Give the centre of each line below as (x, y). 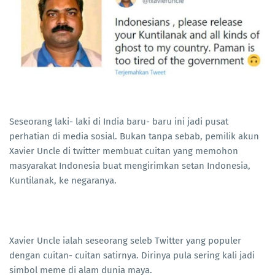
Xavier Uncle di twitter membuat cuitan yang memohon (124, 151)
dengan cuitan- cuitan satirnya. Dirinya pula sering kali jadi (132, 256)
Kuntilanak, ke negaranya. (63, 181)
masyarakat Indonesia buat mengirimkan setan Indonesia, (130, 166)
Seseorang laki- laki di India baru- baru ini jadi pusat (119, 122)
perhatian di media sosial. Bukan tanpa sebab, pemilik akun (134, 137)
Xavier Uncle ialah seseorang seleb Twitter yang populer (125, 241)
